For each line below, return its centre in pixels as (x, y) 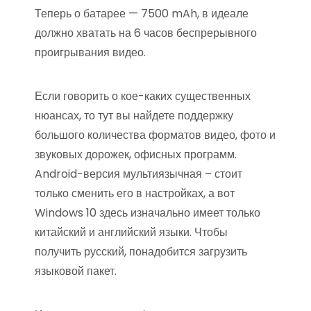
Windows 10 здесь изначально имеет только (148, 213)
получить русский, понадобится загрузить (141, 252)
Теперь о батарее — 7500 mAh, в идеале (142, 14)
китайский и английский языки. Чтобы (131, 232)
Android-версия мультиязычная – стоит (138, 174)
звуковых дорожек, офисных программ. (136, 154)
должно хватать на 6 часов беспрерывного (146, 33)
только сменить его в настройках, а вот (135, 193)
